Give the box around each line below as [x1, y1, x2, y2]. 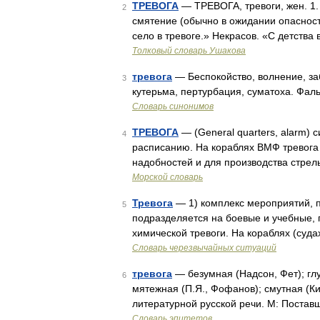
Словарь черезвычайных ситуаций [132, 243, 276, 253]
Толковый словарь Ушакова [132, 46, 246, 56]
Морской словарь [132, 172, 203, 182]
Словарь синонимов [132, 101, 214, 111]
